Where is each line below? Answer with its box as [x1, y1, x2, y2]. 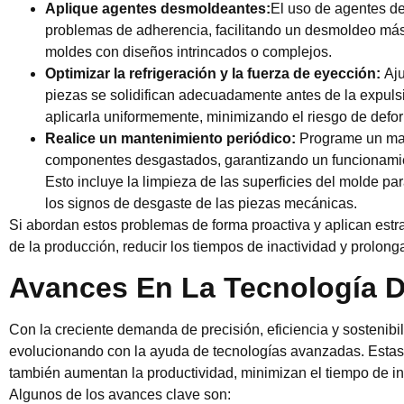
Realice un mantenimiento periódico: [45, 130, 299, 146]
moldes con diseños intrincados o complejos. [45, 43, 332, 60]
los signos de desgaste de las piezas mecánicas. [45, 195, 357, 211]
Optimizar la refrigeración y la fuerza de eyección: [45, 65, 384, 81]
